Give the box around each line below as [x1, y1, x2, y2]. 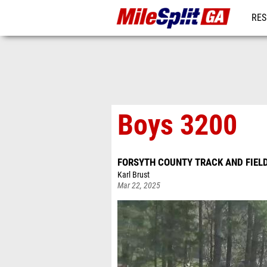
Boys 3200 [117, 108, 237, 142]
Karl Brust [117, 170, 150, 180]
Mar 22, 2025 [117, 181, 160, 191]
